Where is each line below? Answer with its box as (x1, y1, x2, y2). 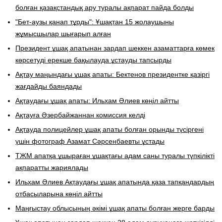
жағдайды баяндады (15, 82, 82, 90)
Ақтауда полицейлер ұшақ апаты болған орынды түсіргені (15, 125, 204, 133)
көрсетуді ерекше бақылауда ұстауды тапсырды (15, 55, 171, 64)
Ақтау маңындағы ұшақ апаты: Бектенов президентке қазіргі (15, 70, 210, 78)
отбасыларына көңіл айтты (15, 189, 103, 198)
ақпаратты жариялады (15, 163, 88, 171)
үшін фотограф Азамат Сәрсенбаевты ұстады (15, 137, 165, 145)
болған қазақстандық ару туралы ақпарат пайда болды (15, 3, 194, 11)
